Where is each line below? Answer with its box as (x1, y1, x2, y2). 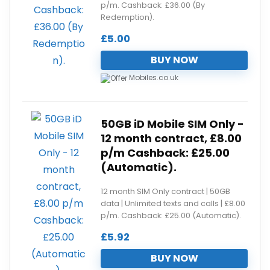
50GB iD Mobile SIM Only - (101, 116, 244, 131)
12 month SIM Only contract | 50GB (101, 186, 230, 196)
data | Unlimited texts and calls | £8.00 (101, 198, 245, 209)
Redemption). (101, 12, 154, 22)
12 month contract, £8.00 (101, 130, 242, 146)
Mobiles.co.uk (127, 72, 178, 83)
